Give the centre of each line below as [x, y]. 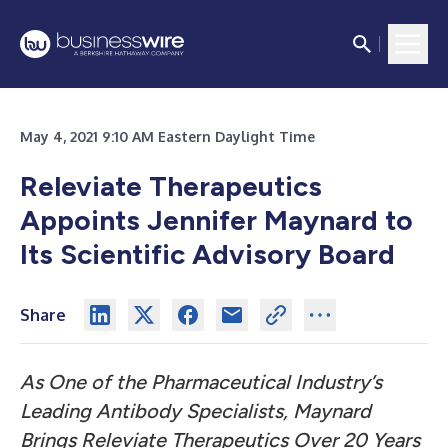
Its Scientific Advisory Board [207, 254]
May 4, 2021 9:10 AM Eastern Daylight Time [167, 136]
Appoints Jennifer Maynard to [216, 220]
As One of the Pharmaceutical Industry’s [201, 382]
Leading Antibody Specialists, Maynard [195, 411]
